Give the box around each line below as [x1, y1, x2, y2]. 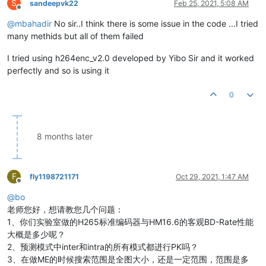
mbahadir [15, 18, 52, 28]
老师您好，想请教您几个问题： [7, 204, 123, 214]
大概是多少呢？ [7, 229, 65, 239]
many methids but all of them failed [7, 30, 144, 41]
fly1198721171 [30, 172, 79, 181]
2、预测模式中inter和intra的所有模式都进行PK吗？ [7, 241, 198, 252]
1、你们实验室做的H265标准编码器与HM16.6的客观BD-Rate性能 [7, 216, 254, 227]
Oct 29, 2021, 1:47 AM [176, 172, 249, 181]
